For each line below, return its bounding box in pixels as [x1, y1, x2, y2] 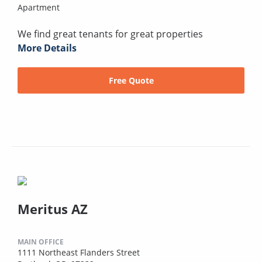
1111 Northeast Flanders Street [18, 247, 140, 258]
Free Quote [108, 75, 154, 87]
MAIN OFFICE [18, 237, 64, 247]
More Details [18, 42, 77, 55]
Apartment [18, 2, 60, 13]
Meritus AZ [18, 200, 88, 218]
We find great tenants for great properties [18, 27, 203, 41]
